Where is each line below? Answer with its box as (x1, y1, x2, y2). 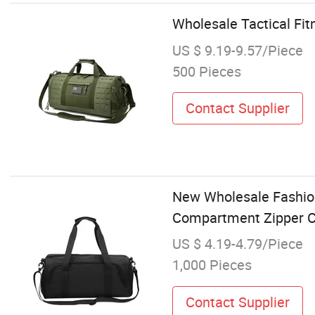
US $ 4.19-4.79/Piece (172, 234, 303, 254)
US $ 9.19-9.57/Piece (172, 40, 303, 60)
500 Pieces (172, 61, 241, 81)
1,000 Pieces (172, 255, 252, 275)
